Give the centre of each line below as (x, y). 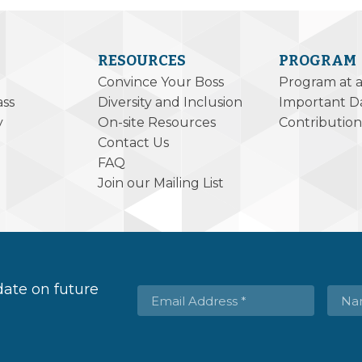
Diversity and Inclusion (170, 102)
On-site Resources (156, 122)
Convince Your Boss (160, 82)
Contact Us (133, 143)
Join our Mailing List (160, 183)
